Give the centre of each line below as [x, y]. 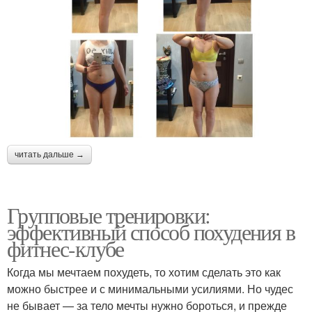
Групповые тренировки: [109, 214]
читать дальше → [49, 154]
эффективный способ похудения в [151, 231]
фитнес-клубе [65, 248]
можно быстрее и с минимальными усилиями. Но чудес [150, 288]
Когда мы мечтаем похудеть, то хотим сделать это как [144, 272]
